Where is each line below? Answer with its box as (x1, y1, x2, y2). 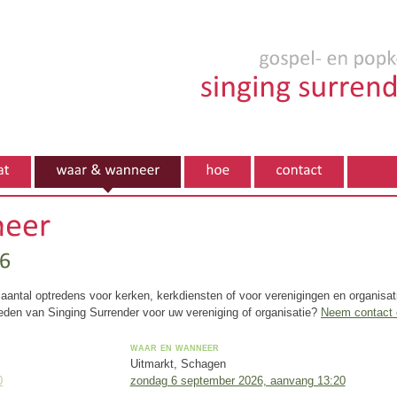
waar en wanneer (129, 340, 219, 354)
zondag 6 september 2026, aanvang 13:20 (129, 374, 346, 387)
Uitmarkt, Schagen (129, 357, 226, 370)
